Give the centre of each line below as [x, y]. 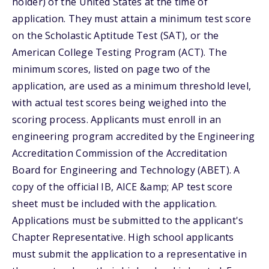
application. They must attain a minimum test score [131, 19]
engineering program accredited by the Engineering [134, 136]
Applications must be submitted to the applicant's [128, 220]
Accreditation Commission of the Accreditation [120, 153]
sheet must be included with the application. [115, 204]
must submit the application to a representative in [129, 254]
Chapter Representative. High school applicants [123, 237]
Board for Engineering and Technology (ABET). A [126, 170]
